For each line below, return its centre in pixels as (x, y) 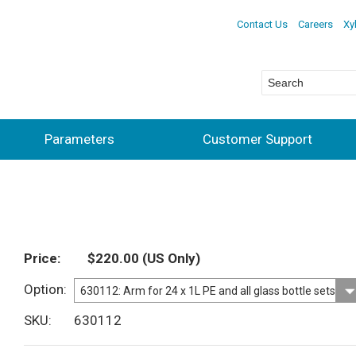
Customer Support (257, 139)
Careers (315, 24)
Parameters (79, 139)
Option (44, 290)
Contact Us (262, 24)
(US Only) (170, 259)
